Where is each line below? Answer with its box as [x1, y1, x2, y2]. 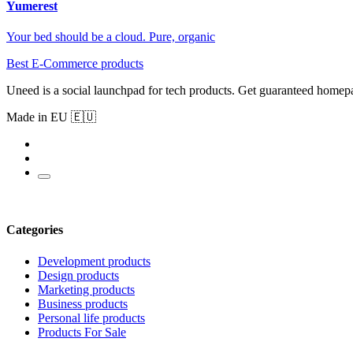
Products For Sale [38, 325, 126, 339]
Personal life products [38, 310, 145, 325]
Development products [38, 254, 150, 268]
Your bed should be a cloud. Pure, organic [6, 29, 215, 43]
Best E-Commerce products [6, 56, 143, 70]
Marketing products [38, 282, 135, 296]
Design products [38, 268, 119, 282]
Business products [38, 296, 128, 310]
